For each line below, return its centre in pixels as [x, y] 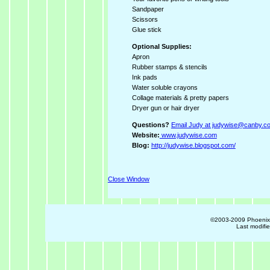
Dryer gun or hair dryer [167, 108]
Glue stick [148, 29]
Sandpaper [148, 9]
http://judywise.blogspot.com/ [193, 145]
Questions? [150, 124]
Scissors [145, 19]
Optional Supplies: [162, 46]
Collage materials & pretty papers [180, 97]
